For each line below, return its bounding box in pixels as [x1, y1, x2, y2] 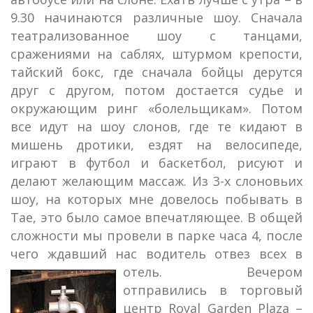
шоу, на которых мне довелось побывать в [10, 191, 303, 208]
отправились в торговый [123, 282, 303, 298]
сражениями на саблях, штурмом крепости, [10, 45, 303, 62]
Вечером [247, 263, 303, 280]
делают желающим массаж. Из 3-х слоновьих [10, 173, 303, 189]
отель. [123, 263, 247, 280]
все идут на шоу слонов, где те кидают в [10, 118, 303, 135]
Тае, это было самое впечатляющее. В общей [10, 209, 303, 226]
